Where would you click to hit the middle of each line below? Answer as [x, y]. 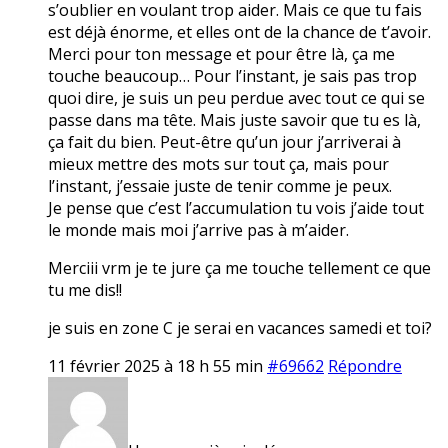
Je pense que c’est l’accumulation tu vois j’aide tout [236, 207]
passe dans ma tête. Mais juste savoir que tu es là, [234, 119]
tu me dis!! [85, 289]
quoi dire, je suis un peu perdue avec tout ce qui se [236, 97]
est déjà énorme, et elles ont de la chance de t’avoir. [239, 31]
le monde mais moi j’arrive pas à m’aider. [198, 229]
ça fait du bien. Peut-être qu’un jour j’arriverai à [224, 141]
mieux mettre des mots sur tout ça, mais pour [218, 163]
